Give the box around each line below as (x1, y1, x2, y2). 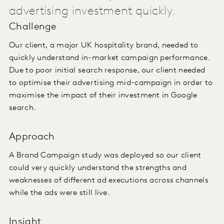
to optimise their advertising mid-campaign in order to (9, 79, 213, 87)
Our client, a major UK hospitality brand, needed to (9, 41, 198, 50)
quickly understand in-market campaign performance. (9, 54, 210, 62)
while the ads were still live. (9, 189, 112, 197)
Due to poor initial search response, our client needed (9, 66, 205, 75)
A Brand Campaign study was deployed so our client (9, 151, 201, 160)
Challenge (9, 22, 56, 32)
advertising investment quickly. (9, 5, 175, 18)
